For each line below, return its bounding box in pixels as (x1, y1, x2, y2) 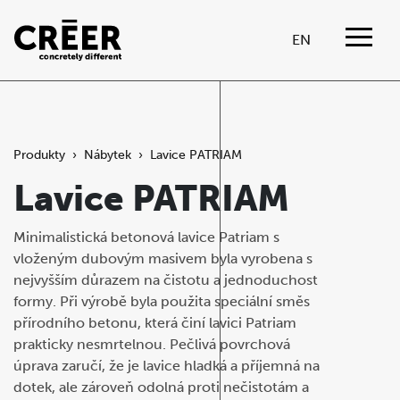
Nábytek (84, 147, 131, 162)
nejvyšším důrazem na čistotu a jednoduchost (13, 271, 318, 288)
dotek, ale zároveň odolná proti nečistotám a (13, 379, 309, 396)
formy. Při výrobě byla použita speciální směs (13, 293, 310, 310)
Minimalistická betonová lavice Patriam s (13, 229, 279, 246)
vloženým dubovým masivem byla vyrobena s (13, 250, 312, 267)
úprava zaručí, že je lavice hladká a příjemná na (13, 357, 320, 374)
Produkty (13, 147, 65, 162)
